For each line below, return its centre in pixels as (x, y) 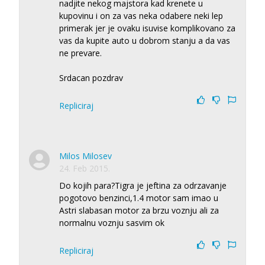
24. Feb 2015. (85, 168)
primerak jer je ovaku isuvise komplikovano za (147, 28)
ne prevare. (80, 53)
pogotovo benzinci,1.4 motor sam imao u (139, 198)
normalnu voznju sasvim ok (112, 222)
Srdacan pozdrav (91, 77)
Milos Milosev (85, 156)
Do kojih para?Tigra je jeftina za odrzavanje (143, 185)
